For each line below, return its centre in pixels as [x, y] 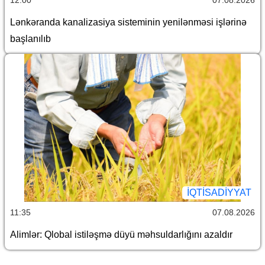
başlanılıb [30, 38]
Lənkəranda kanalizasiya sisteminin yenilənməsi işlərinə [128, 22]
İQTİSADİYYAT [219, 192]
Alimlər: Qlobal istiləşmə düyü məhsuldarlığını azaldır [121, 234]
